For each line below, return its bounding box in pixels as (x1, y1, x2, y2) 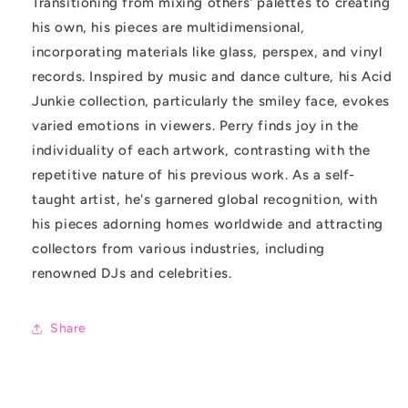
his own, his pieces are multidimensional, (32, 18, 305, 36)
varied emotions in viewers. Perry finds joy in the (32, 117, 360, 134)
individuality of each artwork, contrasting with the (32, 141, 371, 158)
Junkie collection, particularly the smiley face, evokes (32, 92, 391, 109)
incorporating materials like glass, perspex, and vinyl (32, 43, 382, 60)
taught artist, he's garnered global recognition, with (32, 190, 378, 208)
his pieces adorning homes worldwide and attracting (32, 215, 384, 232)
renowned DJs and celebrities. (32, 264, 232, 281)
